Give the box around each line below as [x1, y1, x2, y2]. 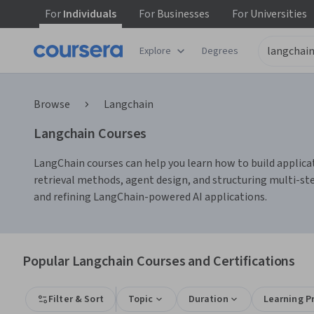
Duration [188, 292, 228, 306]
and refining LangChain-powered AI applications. [34, 189, 267, 205]
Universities [248, 6, 307, 22]
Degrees [202, 43, 238, 58]
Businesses [155, 6, 210, 22]
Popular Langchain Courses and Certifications [22, 252, 296, 271]
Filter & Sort [48, 292, 104, 306]
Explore [139, 43, 171, 58]
